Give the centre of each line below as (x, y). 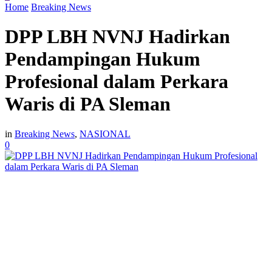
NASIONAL (105, 134)
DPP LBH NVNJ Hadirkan (117, 37)
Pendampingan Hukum (103, 59)
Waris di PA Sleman (88, 104)
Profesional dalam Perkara (117, 82)
